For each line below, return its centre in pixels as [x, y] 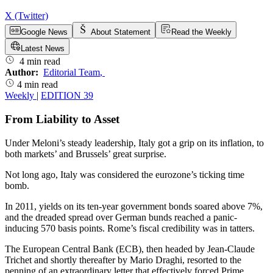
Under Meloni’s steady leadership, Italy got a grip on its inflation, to [134, 143]
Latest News [43, 49]
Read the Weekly [201, 32]
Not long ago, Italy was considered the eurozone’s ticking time [125, 174]
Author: [23, 73]
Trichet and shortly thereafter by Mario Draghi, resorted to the [123, 260]
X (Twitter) [27, 16]
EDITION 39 [67, 96]
